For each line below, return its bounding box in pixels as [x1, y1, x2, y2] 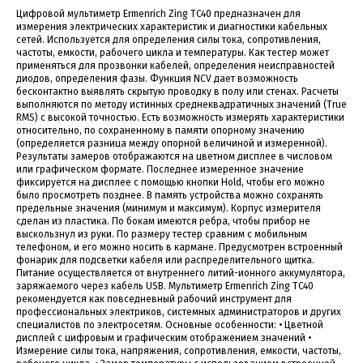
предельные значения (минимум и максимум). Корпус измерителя [16, 202, 321, 214]
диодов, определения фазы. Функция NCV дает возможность [16, 72, 298, 84]
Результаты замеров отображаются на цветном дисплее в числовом [16, 150, 332, 162]
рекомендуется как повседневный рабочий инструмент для [16, 293, 292, 305]
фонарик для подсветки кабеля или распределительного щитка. [16, 254, 314, 266]
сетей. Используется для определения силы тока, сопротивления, [16, 33, 321, 45]
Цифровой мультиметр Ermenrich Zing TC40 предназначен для [16, 7, 301, 19]
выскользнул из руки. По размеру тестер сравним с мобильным [16, 228, 307, 240]
